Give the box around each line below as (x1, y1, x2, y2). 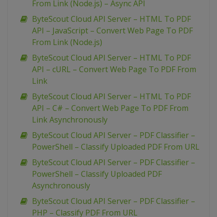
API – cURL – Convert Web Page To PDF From (32, 64, 196, 75)
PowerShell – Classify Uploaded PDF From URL (32, 141, 200, 152)
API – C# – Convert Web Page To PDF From (32, 103, 188, 113)
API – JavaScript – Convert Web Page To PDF (32, 25, 193, 36)
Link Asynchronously (32, 114, 108, 125)
